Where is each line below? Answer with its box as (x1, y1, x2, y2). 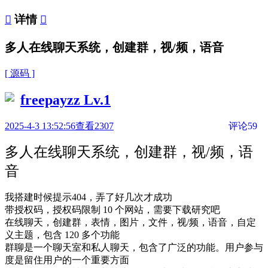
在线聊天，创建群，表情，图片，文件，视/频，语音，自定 (5, 217, 256, 227)
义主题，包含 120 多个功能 (5, 229, 120, 240)
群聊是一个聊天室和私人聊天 (5, 242, 129, 252)
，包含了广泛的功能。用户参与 (129, 242, 263, 252)
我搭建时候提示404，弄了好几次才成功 (5, 191, 172, 202)
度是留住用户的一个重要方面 (5, 254, 129, 265)
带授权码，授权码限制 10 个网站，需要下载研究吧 (5, 204, 220, 215)
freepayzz (20, 92, 84, 108)
